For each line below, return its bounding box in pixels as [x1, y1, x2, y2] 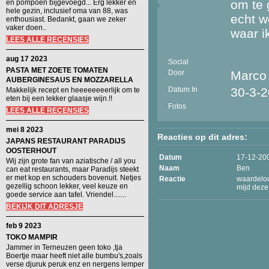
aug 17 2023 [6, 55, 47, 63]
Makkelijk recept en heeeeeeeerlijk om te [6, 86, 140, 94]
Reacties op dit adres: [157, 132, 247, 142]
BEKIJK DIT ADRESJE [6, 202, 83, 211]
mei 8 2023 [6, 125, 43, 134]
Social [168, 58, 189, 66]
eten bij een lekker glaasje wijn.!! [6, 94, 112, 103]
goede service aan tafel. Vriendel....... [6, 190, 126, 199]
